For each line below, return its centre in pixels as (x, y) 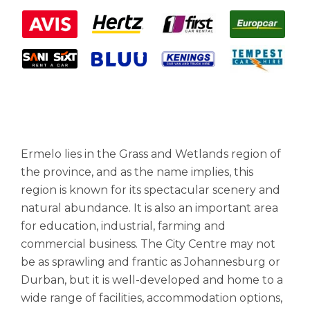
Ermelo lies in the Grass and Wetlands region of (151, 154)
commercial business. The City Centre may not (148, 244)
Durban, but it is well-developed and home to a (152, 280)
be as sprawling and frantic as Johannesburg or (151, 262)
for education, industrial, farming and (123, 226)
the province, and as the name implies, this (137, 172)
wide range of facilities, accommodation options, (152, 298)
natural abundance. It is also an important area (149, 208)
